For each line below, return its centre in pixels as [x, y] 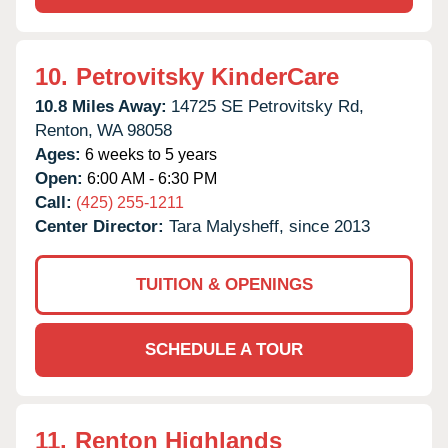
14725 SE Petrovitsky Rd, [267, 106]
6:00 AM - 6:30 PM [150, 178]
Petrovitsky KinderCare [207, 76]
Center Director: [102, 226]
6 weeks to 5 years [149, 154]
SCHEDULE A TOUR [224, 349]
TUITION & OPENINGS [224, 284]
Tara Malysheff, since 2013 [269, 226]
